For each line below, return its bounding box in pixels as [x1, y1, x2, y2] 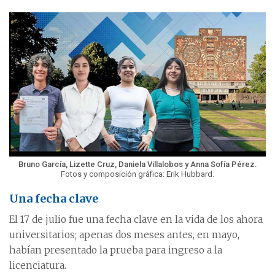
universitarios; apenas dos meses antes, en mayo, [9, 228, 239, 241]
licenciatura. [9, 259, 66, 271]
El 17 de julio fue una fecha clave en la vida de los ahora [9, 213, 263, 225]
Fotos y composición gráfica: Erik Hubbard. [61, 169, 214, 179]
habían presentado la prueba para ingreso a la [9, 244, 222, 256]
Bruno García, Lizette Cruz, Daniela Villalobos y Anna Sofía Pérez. [18, 159, 257, 169]
